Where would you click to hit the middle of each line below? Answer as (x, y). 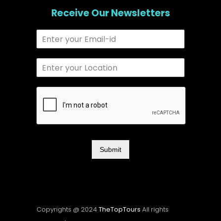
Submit (110, 150)
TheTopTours (120, 210)
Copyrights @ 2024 (68, 210)
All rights (155, 210)
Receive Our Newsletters (110, 13)
